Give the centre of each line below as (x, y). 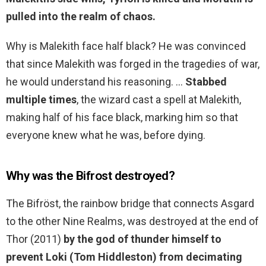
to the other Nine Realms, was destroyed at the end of (132, 221)
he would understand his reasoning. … (96, 82)
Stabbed (206, 82)
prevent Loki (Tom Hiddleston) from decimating (124, 257)
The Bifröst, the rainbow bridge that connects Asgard (130, 204)
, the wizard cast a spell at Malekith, (159, 100)
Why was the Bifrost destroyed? (91, 176)
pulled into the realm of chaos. (81, 17)
